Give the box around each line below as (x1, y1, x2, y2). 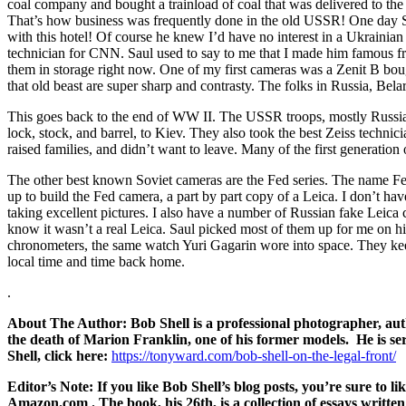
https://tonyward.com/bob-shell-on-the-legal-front (111, 347, 392, 363)
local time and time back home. (7, 253, 185, 269)
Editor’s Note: (7, 378, 97, 394)
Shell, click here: (7, 347, 111, 363)
